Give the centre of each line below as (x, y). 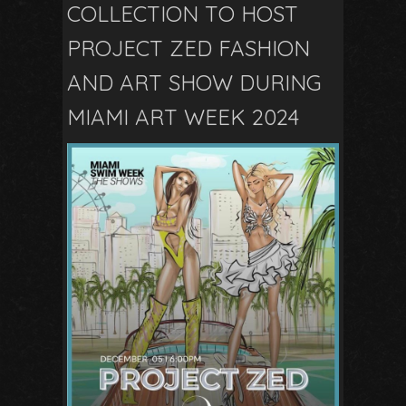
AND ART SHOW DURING (194, 83)
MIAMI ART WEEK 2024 (183, 117)
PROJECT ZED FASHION (188, 48)
